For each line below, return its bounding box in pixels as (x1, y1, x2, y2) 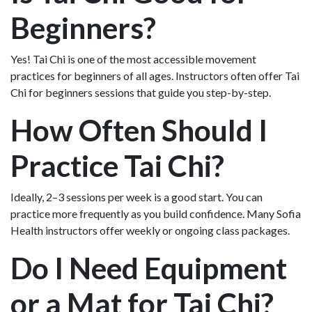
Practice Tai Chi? (10, 147, 224, 183)
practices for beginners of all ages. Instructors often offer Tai (10, 68, 299, 82)
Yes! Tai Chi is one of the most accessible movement (10, 52, 256, 65)
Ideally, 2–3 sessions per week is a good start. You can (10, 189, 263, 203)
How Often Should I (10, 111, 267, 148)
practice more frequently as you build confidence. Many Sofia (10, 206, 301, 220)
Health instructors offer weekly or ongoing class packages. (10, 223, 290, 237)
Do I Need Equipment (10, 249, 287, 286)
